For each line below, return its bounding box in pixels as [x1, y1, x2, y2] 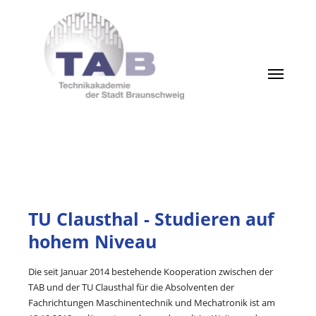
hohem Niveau [28, 229, 157, 253]
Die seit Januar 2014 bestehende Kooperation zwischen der [28, 265, 273, 278]
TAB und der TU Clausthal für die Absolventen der [28, 281, 234, 293]
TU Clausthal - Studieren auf [28, 207, 274, 231]
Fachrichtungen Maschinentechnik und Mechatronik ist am [28, 296, 275, 309]
